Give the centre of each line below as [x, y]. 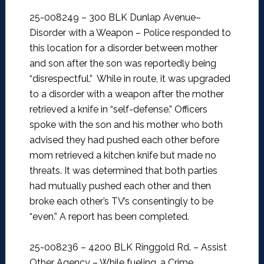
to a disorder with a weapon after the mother [126, 94]
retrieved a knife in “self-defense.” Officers [118, 110]
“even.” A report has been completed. [109, 217]
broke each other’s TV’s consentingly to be [121, 202]
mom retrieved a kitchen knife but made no [123, 156]
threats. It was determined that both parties [123, 171]
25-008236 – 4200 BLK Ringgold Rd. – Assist [128, 247]
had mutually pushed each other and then [120, 186]
